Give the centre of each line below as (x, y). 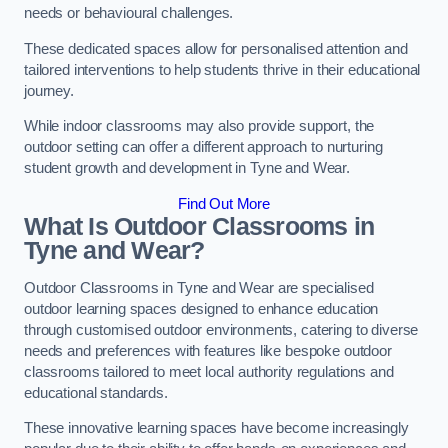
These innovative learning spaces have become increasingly (216, 428)
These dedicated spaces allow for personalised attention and (216, 48)
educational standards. (96, 392)
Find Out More (224, 204)
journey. (49, 90)
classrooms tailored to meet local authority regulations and (209, 371)
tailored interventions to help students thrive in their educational (222, 69)
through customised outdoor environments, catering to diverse (221, 329)
